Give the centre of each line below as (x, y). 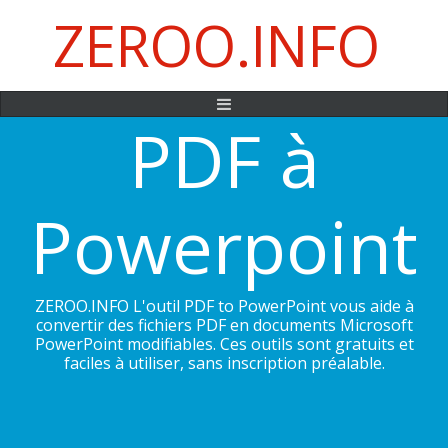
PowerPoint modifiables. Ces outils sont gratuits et (224, 343)
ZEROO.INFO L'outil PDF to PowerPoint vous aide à (224, 305)
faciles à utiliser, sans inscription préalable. (224, 362)
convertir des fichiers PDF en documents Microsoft (224, 324)
